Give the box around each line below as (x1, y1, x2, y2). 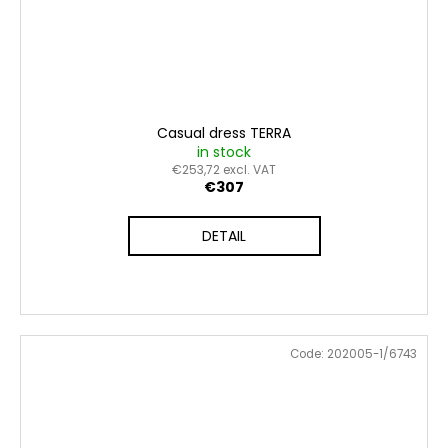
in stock (197, 142, 251, 163)
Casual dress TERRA (157, 123, 291, 144)
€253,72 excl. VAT (172, 161, 276, 179)
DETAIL (202, 226, 246, 247)
